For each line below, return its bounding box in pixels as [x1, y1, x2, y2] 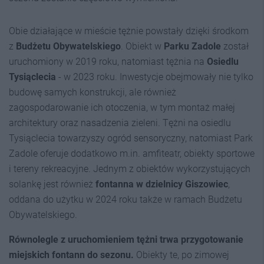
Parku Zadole [164, 41, 221, 52]
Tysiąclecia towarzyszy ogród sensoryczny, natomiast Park [9, 133, 253, 144]
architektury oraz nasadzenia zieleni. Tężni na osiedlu [9, 117, 231, 128]
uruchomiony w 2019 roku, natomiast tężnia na [9, 56, 207, 67]
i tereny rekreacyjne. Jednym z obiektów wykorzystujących [9, 163, 250, 174]
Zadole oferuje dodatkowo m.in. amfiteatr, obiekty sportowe [9, 148, 255, 159]
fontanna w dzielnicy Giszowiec [93, 179, 228, 190]
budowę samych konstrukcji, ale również [9, 87, 176, 98]
